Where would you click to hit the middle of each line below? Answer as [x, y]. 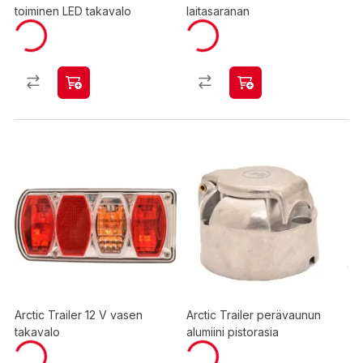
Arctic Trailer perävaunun [254, 315]
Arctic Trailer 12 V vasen [79, 315]
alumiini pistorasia [233, 332]
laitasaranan [218, 11]
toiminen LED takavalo [73, 11]
